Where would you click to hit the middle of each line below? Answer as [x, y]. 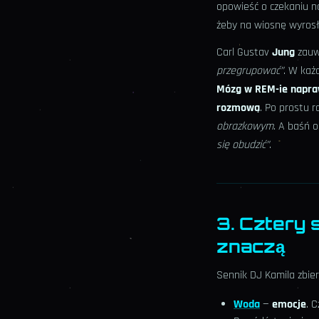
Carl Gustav [244, 53]
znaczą [251, 247]
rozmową [238, 108]
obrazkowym [245, 127]
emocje [289, 305]
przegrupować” [250, 71]
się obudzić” [243, 145]
